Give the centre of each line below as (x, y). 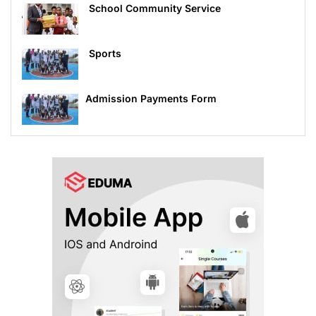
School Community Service (155, 8)
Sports (105, 54)
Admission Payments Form (151, 99)
